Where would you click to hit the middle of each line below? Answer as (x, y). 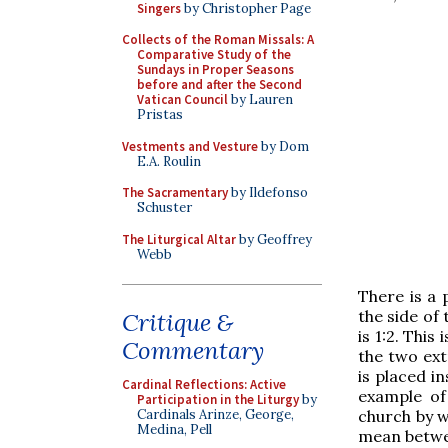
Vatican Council (182, 99)
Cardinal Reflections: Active (204, 384)
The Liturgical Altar (179, 239)
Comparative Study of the (214, 54)
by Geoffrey (274, 239)
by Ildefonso (268, 192)
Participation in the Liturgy (218, 399)
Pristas (160, 114)
